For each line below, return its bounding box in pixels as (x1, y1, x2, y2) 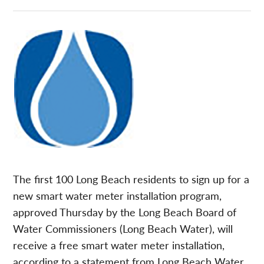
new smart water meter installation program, (13, 188, 222, 203)
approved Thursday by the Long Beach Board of (13, 204, 237, 220)
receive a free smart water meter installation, (13, 237, 225, 253)
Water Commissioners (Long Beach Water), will (13, 221, 233, 236)
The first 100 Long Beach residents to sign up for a (13, 171, 250, 187)
